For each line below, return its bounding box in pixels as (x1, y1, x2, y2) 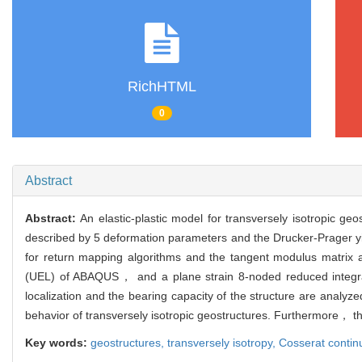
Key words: (25, 335, 90, 349)
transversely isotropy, (167, 335, 279, 349)
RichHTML (127, 78, 196, 95)
